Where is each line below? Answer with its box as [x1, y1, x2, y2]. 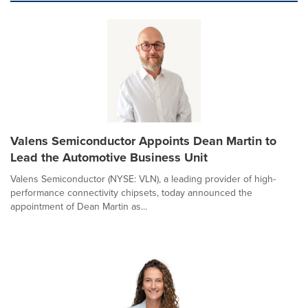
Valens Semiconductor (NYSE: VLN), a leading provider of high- [10, 172, 276, 186]
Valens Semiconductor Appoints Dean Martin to [10, 132, 276, 150]
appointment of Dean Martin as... [10, 199, 147, 214]
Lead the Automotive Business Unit [10, 148, 208, 166]
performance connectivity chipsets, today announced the [10, 186, 252, 200]
